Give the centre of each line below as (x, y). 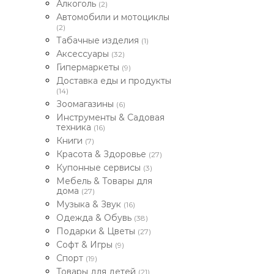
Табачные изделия (99, 40)
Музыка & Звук (90, 204)
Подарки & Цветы (97, 231)
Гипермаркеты (89, 67)
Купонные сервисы (100, 168)
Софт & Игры (86, 245)
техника (75, 127)
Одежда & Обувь (95, 218)
